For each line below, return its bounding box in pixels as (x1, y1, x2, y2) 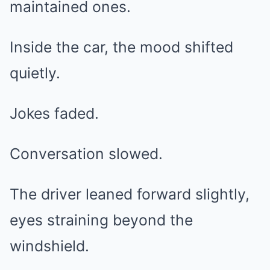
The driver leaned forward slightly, (10, 185, 250, 204)
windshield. (10, 237, 89, 256)
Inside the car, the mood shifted (10, 38, 233, 57)
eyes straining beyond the (10, 211, 193, 230)
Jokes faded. (10, 104, 99, 123)
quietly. (10, 64, 60, 83)
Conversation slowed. (10, 145, 163, 163)
